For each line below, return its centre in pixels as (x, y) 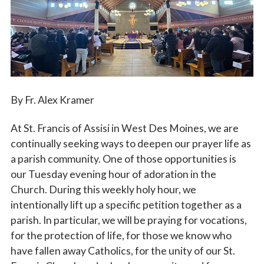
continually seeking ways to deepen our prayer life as (131, 143)
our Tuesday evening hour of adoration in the (113, 174)
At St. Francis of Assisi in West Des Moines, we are (124, 128)
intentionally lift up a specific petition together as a (126, 204)
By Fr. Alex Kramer (52, 100)
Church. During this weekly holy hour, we (103, 189)
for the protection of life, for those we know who (121, 235)
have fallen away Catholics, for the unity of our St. (123, 250)
